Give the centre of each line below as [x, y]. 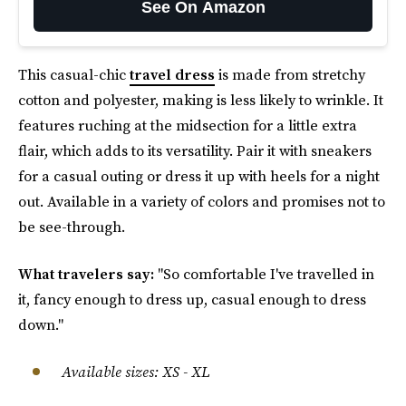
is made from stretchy [290, 74]
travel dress [172, 74]
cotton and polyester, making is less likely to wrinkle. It [201, 100]
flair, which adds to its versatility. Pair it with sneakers [195, 150]
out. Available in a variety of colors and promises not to [202, 201]
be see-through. [72, 227]
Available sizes [108, 372]
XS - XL [184, 372]
